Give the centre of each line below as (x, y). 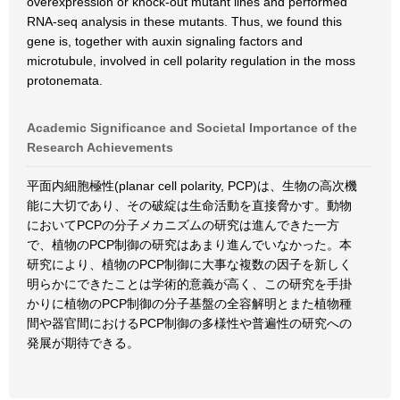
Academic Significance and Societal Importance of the (192, 128)
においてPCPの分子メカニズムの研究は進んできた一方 (183, 225)
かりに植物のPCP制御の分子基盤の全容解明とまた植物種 (189, 304)
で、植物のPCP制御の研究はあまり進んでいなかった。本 (189, 245)
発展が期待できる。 (83, 343)
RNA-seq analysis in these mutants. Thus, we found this (184, 21)
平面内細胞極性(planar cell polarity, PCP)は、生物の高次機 (192, 186)
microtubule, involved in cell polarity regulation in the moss (191, 61)
